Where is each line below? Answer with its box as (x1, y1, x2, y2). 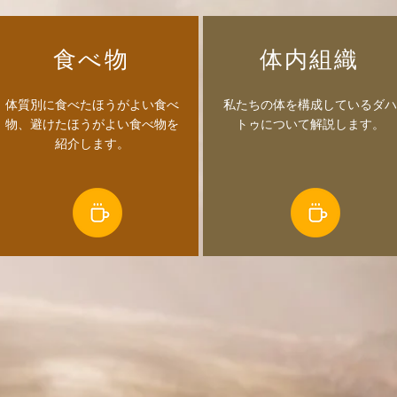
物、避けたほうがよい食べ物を (5, 115, 179, 132)
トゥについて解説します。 (236, 115, 385, 132)
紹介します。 (55, 135, 129, 152)
